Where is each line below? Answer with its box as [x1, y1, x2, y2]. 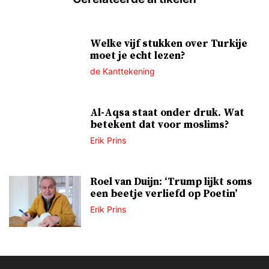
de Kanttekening [90, 65, 155, 76]
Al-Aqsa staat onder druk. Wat [90, 106, 244, 119]
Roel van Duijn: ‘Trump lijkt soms [90, 175, 252, 189]
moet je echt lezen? [90, 49, 186, 62]
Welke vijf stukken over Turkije [90, 37, 247, 50]
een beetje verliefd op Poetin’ [90, 187, 237, 201]
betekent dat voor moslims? [90, 118, 229, 131]
